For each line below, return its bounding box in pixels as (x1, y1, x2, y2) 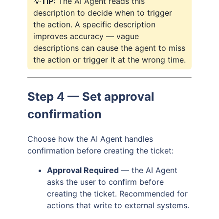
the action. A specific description (33, 19, 155, 29)
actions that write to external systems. (47, 200, 189, 210)
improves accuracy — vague (33, 31, 139, 41)
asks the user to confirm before (47, 176, 164, 187)
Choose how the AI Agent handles (27, 133, 153, 144)
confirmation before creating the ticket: (27, 145, 174, 155)
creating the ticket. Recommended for (47, 188, 188, 198)
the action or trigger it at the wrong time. (33, 54, 186, 65)
